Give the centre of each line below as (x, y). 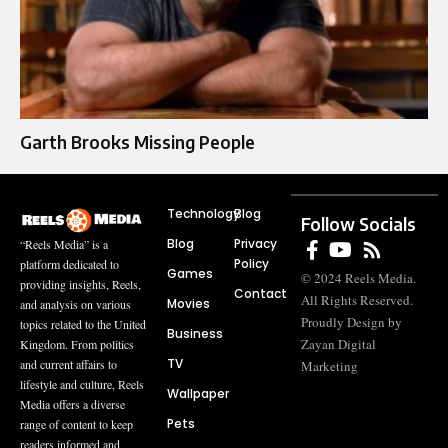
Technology (203, 214)
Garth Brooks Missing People (137, 142)
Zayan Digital (339, 344)
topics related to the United (83, 323)
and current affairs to (68, 363)
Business (194, 334)
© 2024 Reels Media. (359, 278)
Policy (251, 264)
